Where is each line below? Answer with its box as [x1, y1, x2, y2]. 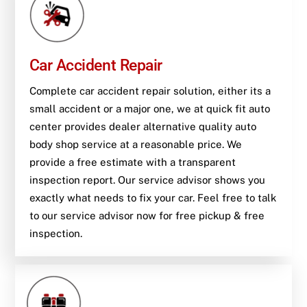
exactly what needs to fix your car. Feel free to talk [29, 191, 276, 204]
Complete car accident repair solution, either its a [29, 84, 271, 97]
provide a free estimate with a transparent [29, 156, 236, 168]
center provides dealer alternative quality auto [29, 120, 256, 132]
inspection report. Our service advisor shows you [29, 173, 265, 186]
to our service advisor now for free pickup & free [29, 209, 265, 221]
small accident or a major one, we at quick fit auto [29, 102, 270, 114]
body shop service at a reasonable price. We [29, 138, 242, 150]
